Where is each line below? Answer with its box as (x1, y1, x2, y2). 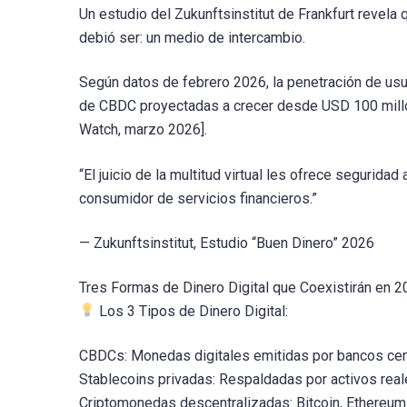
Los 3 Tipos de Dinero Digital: (95, 302, 289, 320)
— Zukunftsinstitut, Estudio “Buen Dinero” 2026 (79, 233, 374, 252)
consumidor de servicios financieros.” (79, 189, 317, 207)
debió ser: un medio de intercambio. (79, 29, 305, 47)
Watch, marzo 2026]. (79, 121, 207, 139)
